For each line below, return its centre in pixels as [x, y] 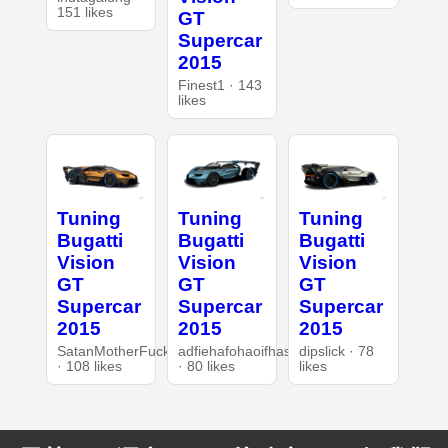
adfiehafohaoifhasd [238, 351]
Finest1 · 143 [219, 85]
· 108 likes [89, 366]
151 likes [84, 12]
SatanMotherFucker [119, 351]
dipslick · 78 [337, 351]
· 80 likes [206, 366]
